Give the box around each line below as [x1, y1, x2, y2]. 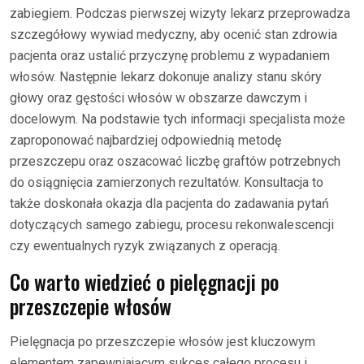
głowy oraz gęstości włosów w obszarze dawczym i [10, 90, 307, 106]
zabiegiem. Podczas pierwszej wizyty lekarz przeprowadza [10, 6, 350, 21]
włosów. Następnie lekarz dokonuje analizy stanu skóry [10, 69, 322, 84]
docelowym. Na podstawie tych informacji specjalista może [10, 111, 345, 127]
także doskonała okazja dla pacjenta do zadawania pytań [10, 196, 329, 211]
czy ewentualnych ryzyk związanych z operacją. [10, 238, 280, 253]
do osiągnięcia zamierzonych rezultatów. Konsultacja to [10, 175, 323, 190]
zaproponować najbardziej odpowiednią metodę [10, 132, 281, 148]
